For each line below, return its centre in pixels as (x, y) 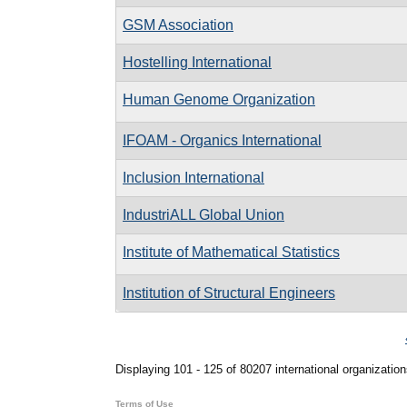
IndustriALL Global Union (203, 214)
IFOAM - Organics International (222, 140)
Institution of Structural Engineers (229, 293)
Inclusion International (194, 177)
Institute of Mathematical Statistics (231, 252)
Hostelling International (197, 62)
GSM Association (178, 25)
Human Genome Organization (219, 99)
